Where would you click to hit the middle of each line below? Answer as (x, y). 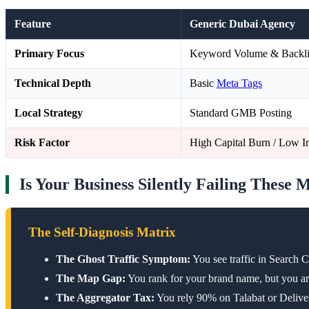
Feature (33, 24)
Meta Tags (239, 83)
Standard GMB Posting (241, 113)
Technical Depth (53, 83)
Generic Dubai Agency (242, 24)
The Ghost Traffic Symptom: (123, 259)
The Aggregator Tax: (105, 297)
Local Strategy (49, 113)
